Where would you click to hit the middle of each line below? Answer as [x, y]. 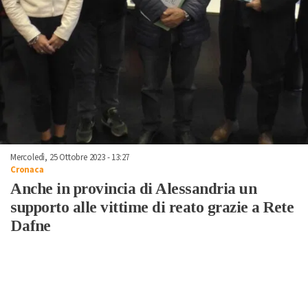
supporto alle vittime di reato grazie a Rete [152, 207]
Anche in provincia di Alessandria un [133, 188]
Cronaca [27, 169]
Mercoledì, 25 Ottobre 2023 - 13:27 [70, 157]
